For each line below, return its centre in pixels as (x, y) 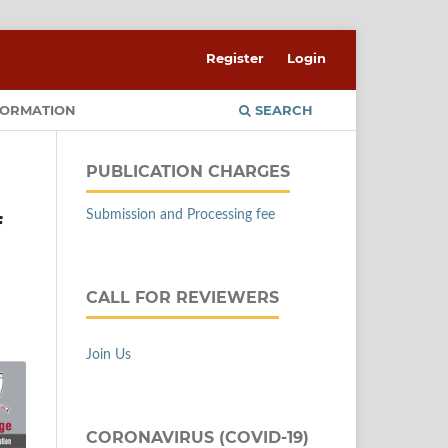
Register (235, 57)
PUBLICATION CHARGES (188, 171)
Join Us (108, 354)
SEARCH (282, 109)
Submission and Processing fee (180, 214)
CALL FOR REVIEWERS (182, 297)
